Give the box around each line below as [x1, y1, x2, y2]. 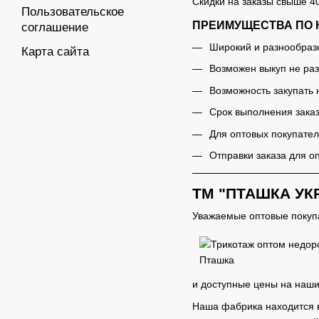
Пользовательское [21, 5, 124, 19]
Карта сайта [21, 45, 89, 58]
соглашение [21, 21, 88, 34]
